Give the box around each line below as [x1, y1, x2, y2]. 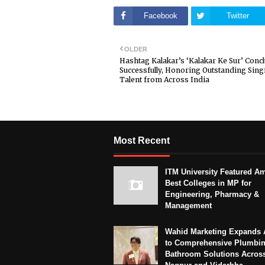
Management [165, 201, 212, 210]
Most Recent [114, 135, 170, 146]
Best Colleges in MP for [165, 178, 251, 188]
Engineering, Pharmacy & [165, 189, 259, 199]
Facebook [143, 11, 177, 20]
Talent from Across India [119, 75, 209, 84]
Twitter [227, 11, 249, 20]
